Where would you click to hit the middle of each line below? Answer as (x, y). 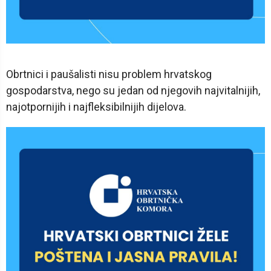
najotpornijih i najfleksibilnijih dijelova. (96, 107)
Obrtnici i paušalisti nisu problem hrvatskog (109, 74)
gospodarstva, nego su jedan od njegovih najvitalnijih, (133, 91)
